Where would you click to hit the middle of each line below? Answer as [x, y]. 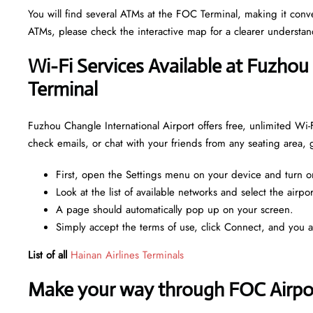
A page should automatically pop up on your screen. [175, 209]
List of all [49, 255]
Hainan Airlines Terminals [127, 255]
